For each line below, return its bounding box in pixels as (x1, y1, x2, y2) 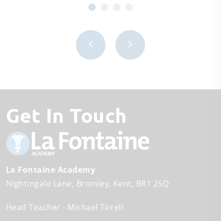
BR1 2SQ (136, 178, 169, 189)
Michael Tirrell (68, 201, 124, 213)
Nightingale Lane (6, 178, 72, 189)
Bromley (76, 178, 110, 189)
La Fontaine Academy (6, 164, 96, 175)
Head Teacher (6, 201, 61, 213)
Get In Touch (20, 102, 127, 128)
